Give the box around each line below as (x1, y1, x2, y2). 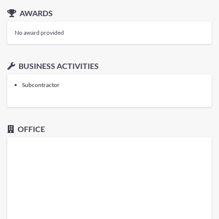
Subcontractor (22, 81, 60, 88)
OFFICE (16, 124, 45, 133)
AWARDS (18, 8, 53, 18)
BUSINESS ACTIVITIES (17, 61, 99, 70)
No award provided (15, 28, 64, 36)
